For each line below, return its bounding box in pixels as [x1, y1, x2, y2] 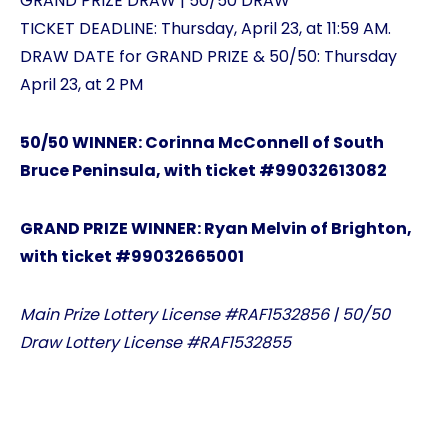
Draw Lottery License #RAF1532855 [20, 331, 291, 354]
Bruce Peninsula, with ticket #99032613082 [20, 159, 387, 182]
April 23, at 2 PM [20, 73, 143, 96]
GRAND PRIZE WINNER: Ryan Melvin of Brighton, [20, 217, 412, 240]
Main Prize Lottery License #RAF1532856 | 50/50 [20, 303, 390, 326]
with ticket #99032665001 [20, 245, 244, 268]
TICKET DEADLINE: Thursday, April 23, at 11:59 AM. [20, 17, 391, 40]
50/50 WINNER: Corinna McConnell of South [20, 131, 384, 154]
